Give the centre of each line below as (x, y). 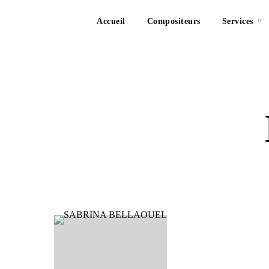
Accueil (111, 21)
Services (237, 21)
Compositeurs (174, 21)
